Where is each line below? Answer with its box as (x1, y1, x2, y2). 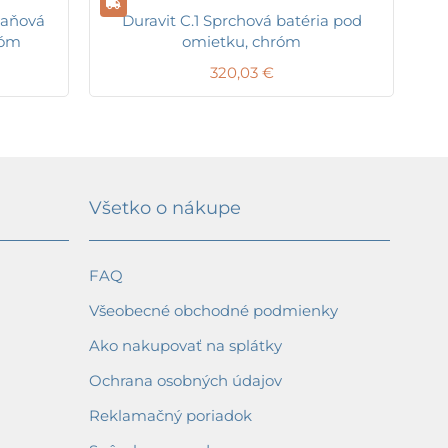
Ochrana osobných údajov (89, 371, 282, 391)
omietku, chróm (182, 31, 301, 51)
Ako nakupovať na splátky (89, 336, 282, 356)
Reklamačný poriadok (89, 406, 252, 426)
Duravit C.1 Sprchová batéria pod (121, 10, 362, 30)
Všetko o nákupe (89, 197, 241, 220)
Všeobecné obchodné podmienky (89, 301, 338, 321)
